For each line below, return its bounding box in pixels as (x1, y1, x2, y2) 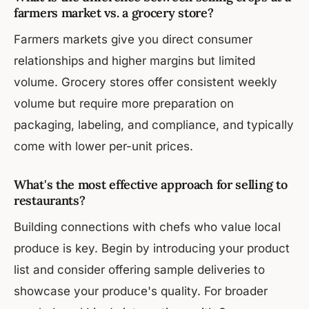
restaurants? (14, 192, 86, 209)
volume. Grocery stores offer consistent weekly (14, 75, 277, 90)
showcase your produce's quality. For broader (14, 284, 268, 299)
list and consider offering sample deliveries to (14, 263, 265, 277)
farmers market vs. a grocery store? (14, 5, 214, 21)
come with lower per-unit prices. (14, 139, 193, 154)
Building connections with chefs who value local (14, 220, 281, 235)
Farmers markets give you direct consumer (14, 32, 252, 47)
